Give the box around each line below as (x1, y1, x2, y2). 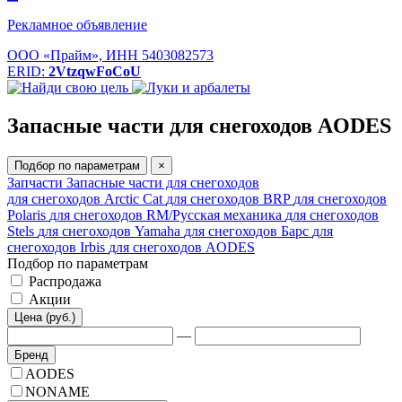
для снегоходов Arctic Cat (7, 190, 166, 206)
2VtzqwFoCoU (48, 64, 141, 79)
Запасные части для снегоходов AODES (7, 113, 391, 137)
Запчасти (7, 174, 66, 190)
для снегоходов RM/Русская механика (49, 206, 285, 223)
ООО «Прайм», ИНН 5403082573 (7, 48, 214, 63)
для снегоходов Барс (184, 223, 312, 239)
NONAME (25, 383, 90, 399)
